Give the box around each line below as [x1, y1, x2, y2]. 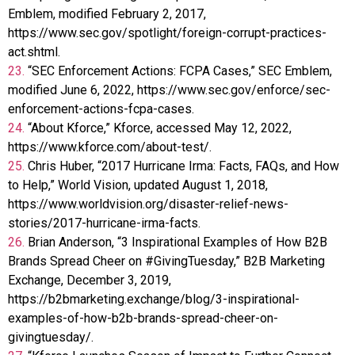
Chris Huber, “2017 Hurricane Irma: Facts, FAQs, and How [28, 158, 339, 174]
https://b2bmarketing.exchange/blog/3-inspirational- [8, 291, 300, 307]
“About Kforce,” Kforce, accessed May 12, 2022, [28, 120, 292, 136]
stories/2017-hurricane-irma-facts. [8, 215, 200, 231]
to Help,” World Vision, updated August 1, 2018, [8, 177, 268, 193]
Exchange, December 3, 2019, [8, 272, 171, 288]
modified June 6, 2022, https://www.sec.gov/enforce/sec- [8, 82, 330, 97]
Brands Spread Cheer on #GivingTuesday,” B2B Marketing [8, 253, 325, 269]
